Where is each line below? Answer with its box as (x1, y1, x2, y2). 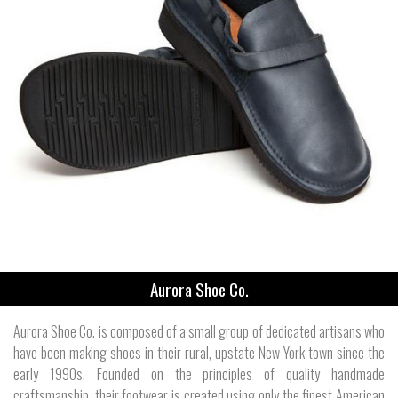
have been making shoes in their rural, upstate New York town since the (13, 341, 385, 363)
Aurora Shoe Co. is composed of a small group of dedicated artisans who (13, 320, 385, 342)
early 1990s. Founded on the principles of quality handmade (13, 362, 385, 385)
